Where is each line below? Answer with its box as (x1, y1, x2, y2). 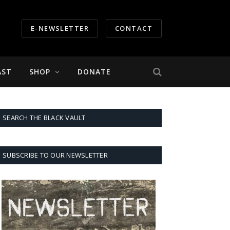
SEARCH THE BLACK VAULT (3, 113, 86, 122)
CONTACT (114, 23, 152, 33)
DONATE (77, 67, 111, 76)
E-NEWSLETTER (30, 23, 89, 33)
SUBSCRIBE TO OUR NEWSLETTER (3, 150, 108, 160)
